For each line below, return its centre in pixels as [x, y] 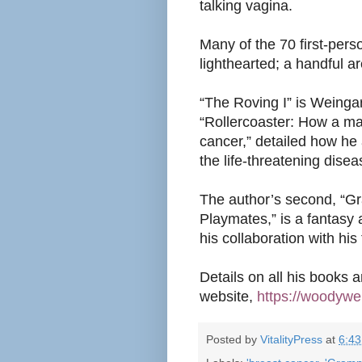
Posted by [233, 339]
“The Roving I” [246, 102]
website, [228, 296]
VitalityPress [291, 339]
